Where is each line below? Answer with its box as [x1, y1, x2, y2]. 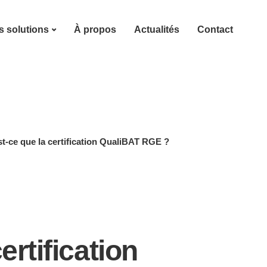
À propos [73, 24, 116, 35]
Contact [197, 24, 233, 35]
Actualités [133, 24, 179, 35]
